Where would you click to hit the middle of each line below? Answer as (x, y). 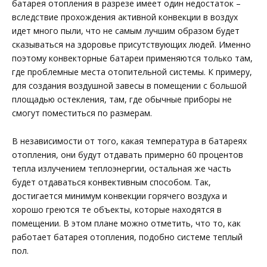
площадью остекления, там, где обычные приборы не (122, 99)
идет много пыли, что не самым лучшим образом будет (126, 30)
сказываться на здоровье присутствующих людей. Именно (131, 44)
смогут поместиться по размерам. (82, 113)
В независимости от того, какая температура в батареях (129, 141)
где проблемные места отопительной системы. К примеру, (132, 72)
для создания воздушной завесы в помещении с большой (129, 85)
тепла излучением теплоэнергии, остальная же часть (122, 168)
